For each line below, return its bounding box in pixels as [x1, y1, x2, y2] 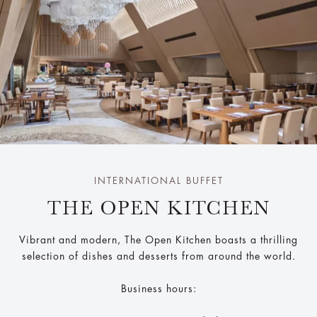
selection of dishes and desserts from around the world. [21, 251, 296, 262]
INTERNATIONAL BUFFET [93, 176, 224, 186]
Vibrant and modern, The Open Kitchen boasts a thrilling [19, 235, 298, 246]
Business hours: [120, 284, 197, 294]
